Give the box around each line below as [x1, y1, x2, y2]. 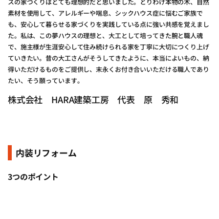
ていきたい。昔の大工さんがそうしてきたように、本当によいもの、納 [8, 53, 209, 63]
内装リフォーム [16, 146, 77, 159]
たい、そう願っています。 [8, 76, 84, 85]
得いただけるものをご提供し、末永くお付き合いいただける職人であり [8, 65, 209, 74]
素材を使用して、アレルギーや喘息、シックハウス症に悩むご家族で [8, 8, 203, 18]
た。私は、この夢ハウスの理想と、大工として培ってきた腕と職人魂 [8, 31, 203, 40]
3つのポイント [8, 171, 59, 182]
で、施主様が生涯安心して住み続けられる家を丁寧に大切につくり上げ [8, 42, 209, 51]
